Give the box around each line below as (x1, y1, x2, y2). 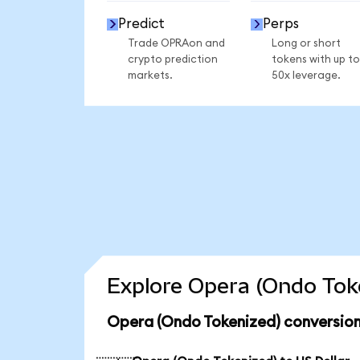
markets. (127, 69, 173, 81)
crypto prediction (127, 53, 218, 65)
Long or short (271, 37, 341, 49)
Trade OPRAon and (127, 37, 225, 49)
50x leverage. (271, 69, 341, 81)
